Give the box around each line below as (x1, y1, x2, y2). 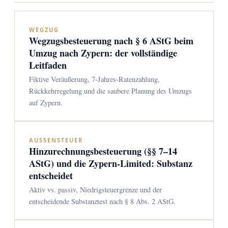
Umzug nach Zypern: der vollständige (29, 46, 177, 60)
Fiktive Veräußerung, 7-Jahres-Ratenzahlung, (29, 74, 160, 84)
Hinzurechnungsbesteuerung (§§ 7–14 (29, 145, 177, 158)
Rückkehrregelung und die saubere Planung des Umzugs (29, 86, 192, 96)
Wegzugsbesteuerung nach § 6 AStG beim (29, 34, 193, 47)
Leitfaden (29, 59, 67, 72)
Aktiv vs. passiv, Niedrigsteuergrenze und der (29, 185, 162, 194)
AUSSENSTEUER (29, 136, 78, 144)
